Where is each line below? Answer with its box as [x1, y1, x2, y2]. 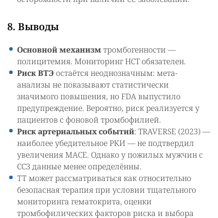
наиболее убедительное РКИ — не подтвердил [17, 137, 194, 148]
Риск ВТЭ [17, 67, 54, 78]
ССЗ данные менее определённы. [17, 161, 142, 172]
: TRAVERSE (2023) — [134, 126, 210, 137]
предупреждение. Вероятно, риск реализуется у [17, 102, 200, 113]
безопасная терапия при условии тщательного [17, 184, 196, 195]
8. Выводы [7, 19, 59, 33]
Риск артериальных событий [17, 126, 134, 137]
